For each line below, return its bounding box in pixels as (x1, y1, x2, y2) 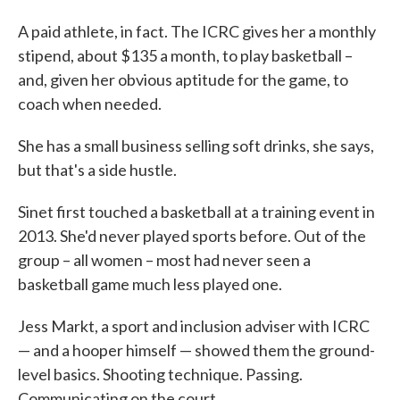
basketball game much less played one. (18, 274, 282, 294)
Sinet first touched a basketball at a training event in (18, 202, 375, 221)
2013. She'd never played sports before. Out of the (18, 226, 366, 246)
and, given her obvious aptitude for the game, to (18, 70, 348, 89)
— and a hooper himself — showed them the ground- (18, 340, 375, 360)
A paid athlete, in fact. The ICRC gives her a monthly (18, 21, 376, 41)
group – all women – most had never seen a (18, 250, 311, 270)
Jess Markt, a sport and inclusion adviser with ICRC (18, 316, 370, 336)
